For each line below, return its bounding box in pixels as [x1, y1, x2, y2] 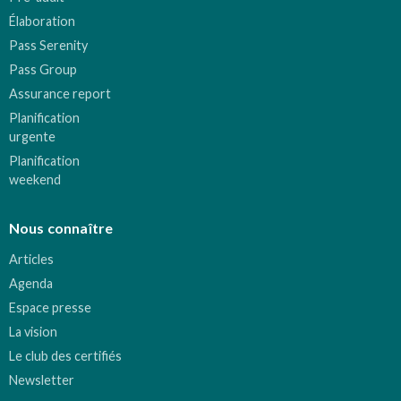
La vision [9, 323, 57, 339]
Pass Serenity [9, 37, 88, 53]
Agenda [9, 275, 53, 291]
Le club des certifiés [9, 347, 122, 363]
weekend [9, 171, 61, 187]
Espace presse [9, 299, 91, 315]
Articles [9, 251, 54, 267]
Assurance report [9, 85, 111, 101]
